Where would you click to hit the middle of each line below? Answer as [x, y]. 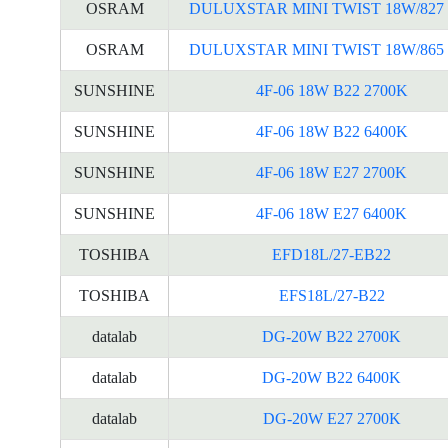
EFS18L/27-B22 [331, 295]
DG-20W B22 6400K [331, 377]
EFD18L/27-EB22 [331, 254]
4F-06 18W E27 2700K [331, 172]
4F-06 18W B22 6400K [331, 131]
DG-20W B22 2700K [331, 336]
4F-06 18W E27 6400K [331, 213]
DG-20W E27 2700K [331, 418]
